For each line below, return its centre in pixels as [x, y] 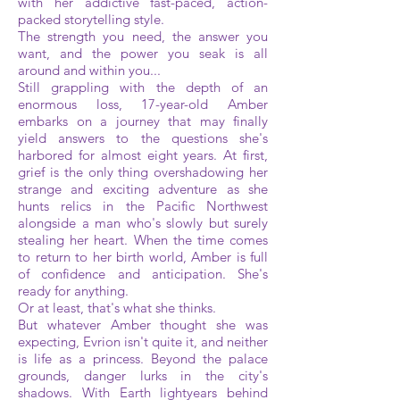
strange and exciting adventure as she [143, 189]
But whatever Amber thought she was [143, 325]
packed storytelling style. [91, 19]
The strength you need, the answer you [143, 36]
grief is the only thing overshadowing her [143, 172]
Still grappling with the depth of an [143, 87]
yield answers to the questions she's [143, 138]
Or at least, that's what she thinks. [117, 308]
